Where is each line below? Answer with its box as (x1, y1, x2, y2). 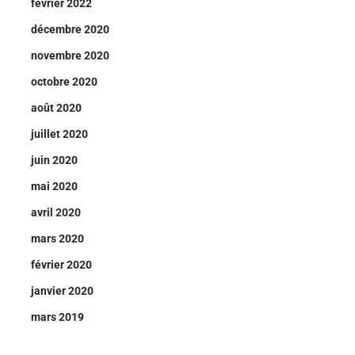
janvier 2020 (31, 284, 94, 297)
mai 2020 (31, 180, 78, 193)
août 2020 (31, 101, 82, 114)
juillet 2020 (31, 128, 88, 140)
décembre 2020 (31, 23, 109, 36)
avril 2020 (31, 206, 81, 219)
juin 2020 (31, 154, 78, 166)
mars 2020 (31, 232, 84, 245)
